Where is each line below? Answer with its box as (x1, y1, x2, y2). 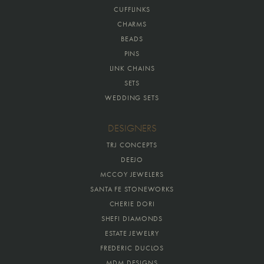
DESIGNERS (107, 121, 157, 134)
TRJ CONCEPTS (107, 140, 157, 150)
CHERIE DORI (109, 199, 155, 209)
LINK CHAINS (109, 63, 155, 73)
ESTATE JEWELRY (105, 228, 159, 238)
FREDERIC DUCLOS (100, 243, 164, 253)
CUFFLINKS (113, 4, 151, 14)
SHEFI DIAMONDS (101, 213, 163, 223)
